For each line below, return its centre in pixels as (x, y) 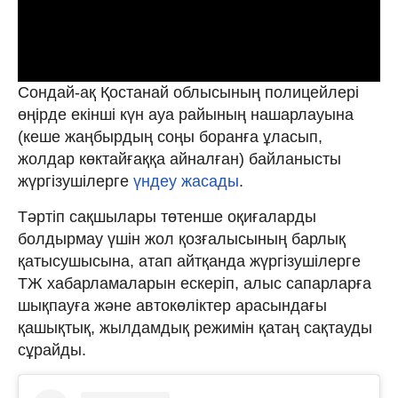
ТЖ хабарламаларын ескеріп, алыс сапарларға (195, 283)
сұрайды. (52, 350)
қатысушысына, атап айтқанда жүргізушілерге (189, 261)
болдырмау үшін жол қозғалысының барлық (182, 239)
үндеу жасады (186, 181)
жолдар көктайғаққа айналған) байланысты (179, 159)
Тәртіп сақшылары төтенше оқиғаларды (167, 217)
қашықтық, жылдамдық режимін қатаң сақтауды (195, 328)
